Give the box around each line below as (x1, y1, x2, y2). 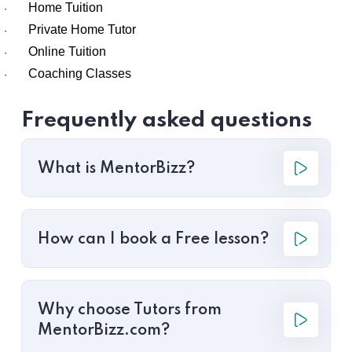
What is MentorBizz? (38, 161, 195, 178)
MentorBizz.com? (38, 323, 170, 339)
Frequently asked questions (21, 109, 312, 133)
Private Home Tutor (28, 23, 136, 37)
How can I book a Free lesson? (38, 232, 269, 248)
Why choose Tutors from (38, 302, 222, 319)
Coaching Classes (28, 67, 131, 81)
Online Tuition (28, 45, 106, 59)
